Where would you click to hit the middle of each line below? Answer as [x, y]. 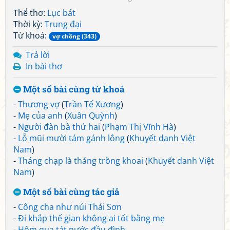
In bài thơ [44, 66]
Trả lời [38, 55]
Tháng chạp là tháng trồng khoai [81, 161]
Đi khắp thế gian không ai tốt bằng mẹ [91, 218]
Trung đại [63, 24]
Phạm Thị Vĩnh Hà [139, 127]
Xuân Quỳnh [91, 116]
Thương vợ [39, 104]
